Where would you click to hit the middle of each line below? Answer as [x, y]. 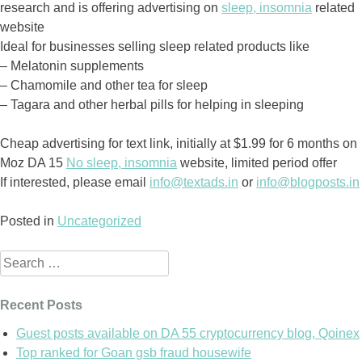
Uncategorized [99, 221]
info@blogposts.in [308, 182]
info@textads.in [194, 182]
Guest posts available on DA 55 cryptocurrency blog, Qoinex [188, 333]
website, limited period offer [257, 162]
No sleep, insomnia [122, 162]
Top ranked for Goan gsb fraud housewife [134, 352]
